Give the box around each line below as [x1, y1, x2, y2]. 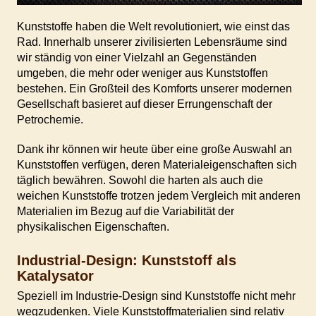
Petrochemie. [16, 114, 83, 126]
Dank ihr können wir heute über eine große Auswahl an [16, 143, 292, 156]
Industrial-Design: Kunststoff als [16, 253, 236, 269]
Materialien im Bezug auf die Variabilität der [16, 205, 234, 218]
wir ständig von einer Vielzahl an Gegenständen [16, 51, 257, 64]
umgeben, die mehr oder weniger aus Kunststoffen [16, 67, 268, 80]
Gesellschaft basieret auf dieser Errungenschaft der [16, 98, 272, 111]
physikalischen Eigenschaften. [16, 221, 169, 233]
